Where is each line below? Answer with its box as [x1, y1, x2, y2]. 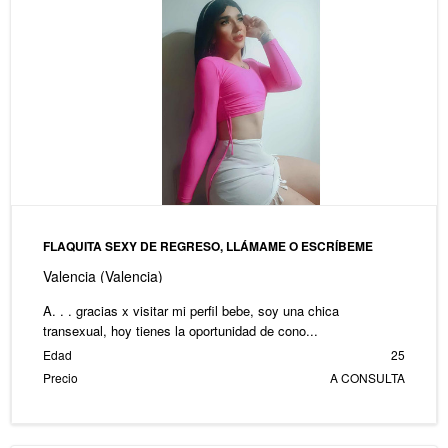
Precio [42, 368, 78, 386]
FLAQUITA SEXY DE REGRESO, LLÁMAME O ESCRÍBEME [42, 236, 373, 255]
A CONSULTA [330, 368, 406, 386]
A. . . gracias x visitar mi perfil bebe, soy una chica [42, 300, 339, 320]
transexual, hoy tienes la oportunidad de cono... [42, 320, 318, 340]
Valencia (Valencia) [42, 265, 163, 286]
